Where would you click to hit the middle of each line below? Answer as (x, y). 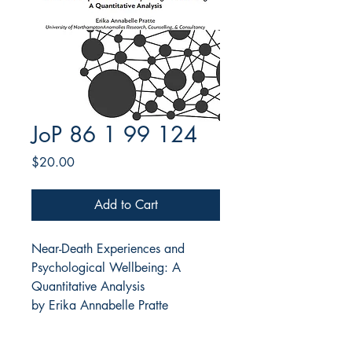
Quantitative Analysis (88, 287)
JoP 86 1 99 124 (114, 135)
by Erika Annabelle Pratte (100, 306)
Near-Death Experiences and (108, 249)
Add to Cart (126, 205)
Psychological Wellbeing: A (106, 268)
